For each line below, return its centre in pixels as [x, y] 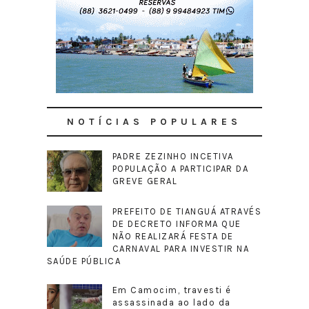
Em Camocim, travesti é [172, 290]
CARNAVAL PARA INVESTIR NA [181, 249]
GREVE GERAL [145, 181]
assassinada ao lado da [171, 302]
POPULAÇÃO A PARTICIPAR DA [180, 169]
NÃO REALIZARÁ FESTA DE [173, 236]
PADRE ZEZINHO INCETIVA [173, 156]
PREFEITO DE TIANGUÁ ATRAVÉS [187, 211]
